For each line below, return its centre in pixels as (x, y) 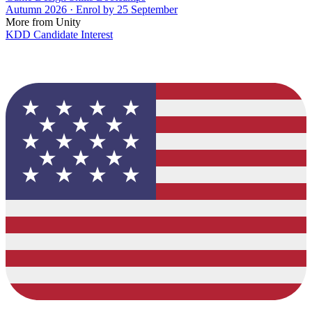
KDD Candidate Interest (59, 34)
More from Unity (43, 22)
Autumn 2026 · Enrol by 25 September (92, 9)
